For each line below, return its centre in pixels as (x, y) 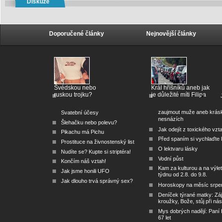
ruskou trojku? (73, 95)
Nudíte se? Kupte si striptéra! (96, 151)
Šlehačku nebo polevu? (89, 122)
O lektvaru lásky (178, 148)
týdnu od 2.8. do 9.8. (182, 175)
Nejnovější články (171, 34)
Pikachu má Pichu (82, 132)
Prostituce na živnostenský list (97, 141)
